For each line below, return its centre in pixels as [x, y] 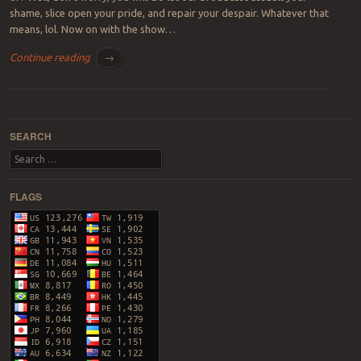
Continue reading [51, 57]
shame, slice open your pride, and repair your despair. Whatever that [169, 12]
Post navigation [46, 116]
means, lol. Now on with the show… [92, 29]
